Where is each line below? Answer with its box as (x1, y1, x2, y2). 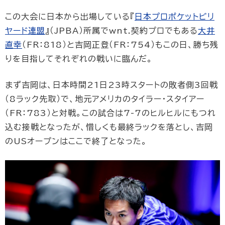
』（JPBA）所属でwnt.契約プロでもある (45, 27, 198, 35)
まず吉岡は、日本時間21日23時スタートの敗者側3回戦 (5, 81, 218, 89)
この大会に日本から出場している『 (5, 13, 135, 21)
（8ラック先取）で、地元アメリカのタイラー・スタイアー (5, 95, 204, 103)
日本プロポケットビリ (135, 13, 214, 21)
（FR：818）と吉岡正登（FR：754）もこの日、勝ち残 (22, 41, 218, 49)
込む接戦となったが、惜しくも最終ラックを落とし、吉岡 (5, 123, 213, 132)
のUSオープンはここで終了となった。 (5, 137, 147, 146)
